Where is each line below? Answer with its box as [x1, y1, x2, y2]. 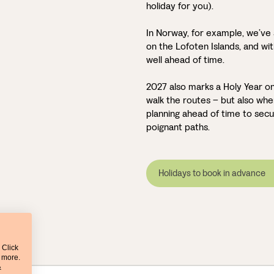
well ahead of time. [146, 53, 224, 67]
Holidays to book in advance [158, 167, 265, 180]
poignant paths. [146, 120, 210, 134]
